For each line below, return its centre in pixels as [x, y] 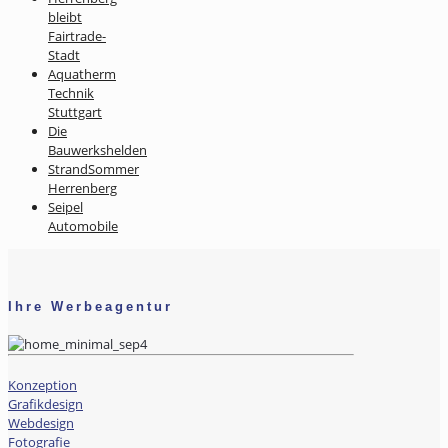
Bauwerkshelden [97, 150]
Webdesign [41, 422]
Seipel [65, 207]
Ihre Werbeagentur [90, 307]
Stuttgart [75, 112]
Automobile [83, 226]
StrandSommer [93, 169]
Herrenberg [82, 188]
